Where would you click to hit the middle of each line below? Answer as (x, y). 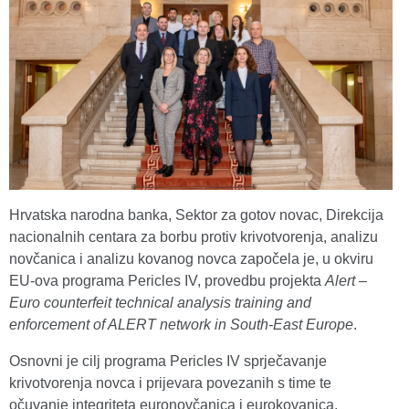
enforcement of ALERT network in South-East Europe (181, 325)
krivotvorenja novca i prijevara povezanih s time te (170, 383)
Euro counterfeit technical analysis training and (160, 303)
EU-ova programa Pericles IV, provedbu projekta (167, 281)
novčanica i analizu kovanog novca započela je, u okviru (191, 259)
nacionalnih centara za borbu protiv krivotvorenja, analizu (194, 237)
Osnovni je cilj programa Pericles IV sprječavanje (168, 362)
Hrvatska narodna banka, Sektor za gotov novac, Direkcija (196, 215)
